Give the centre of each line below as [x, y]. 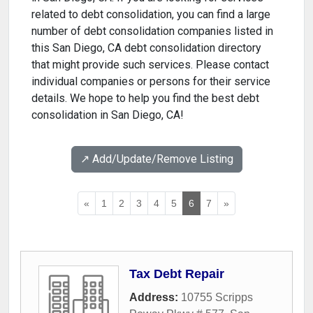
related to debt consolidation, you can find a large [151, 15]
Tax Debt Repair [177, 274]
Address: [155, 298]
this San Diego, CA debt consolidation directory [146, 48]
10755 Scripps [217, 298]
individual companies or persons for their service [151, 82]
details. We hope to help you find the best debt [145, 99]
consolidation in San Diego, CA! [108, 115]
